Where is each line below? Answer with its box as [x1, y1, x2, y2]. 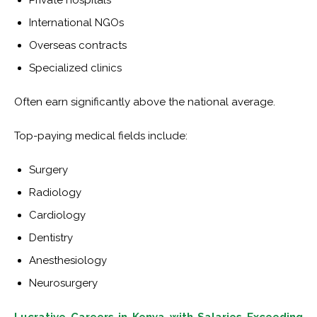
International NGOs [29, 16, 124, 30]
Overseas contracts [29, 39, 127, 52]
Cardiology [29, 209, 86, 222]
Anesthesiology [29, 254, 107, 267]
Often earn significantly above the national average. [14, 96, 275, 109]
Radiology [29, 186, 81, 200]
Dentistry [29, 231, 73, 245]
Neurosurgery [29, 277, 98, 290]
